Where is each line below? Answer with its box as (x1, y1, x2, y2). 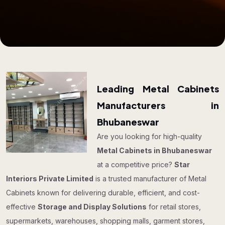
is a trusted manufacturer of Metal (93, 174, 206, 183)
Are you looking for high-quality (97, 132, 202, 141)
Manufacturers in (97, 99, 219, 111)
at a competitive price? (97, 160, 175, 169)
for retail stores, (147, 202, 201, 211)
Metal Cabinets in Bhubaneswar (97, 146, 212, 155)
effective (6, 202, 38, 211)
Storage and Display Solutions (38, 202, 147, 211)
